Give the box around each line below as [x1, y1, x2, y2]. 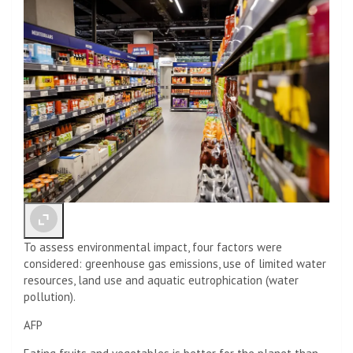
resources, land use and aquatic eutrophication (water [24, 273, 299, 288]
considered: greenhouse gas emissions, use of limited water [24, 256, 326, 272]
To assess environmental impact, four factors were [24, 240, 282, 255]
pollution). [24, 289, 76, 305]
